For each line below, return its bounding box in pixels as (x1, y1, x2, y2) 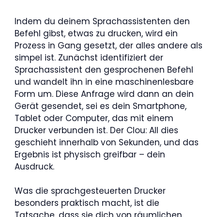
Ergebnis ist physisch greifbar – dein (15, 148, 165, 160)
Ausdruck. (15, 160, 54, 172)
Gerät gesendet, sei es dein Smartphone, (15, 100, 186, 112)
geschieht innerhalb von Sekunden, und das (15, 136, 199, 148)
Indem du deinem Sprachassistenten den (15, 15, 190, 27)
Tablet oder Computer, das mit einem (15, 112, 173, 124)
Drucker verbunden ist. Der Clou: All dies (15, 124, 178, 136)
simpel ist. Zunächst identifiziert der (15, 51, 163, 63)
